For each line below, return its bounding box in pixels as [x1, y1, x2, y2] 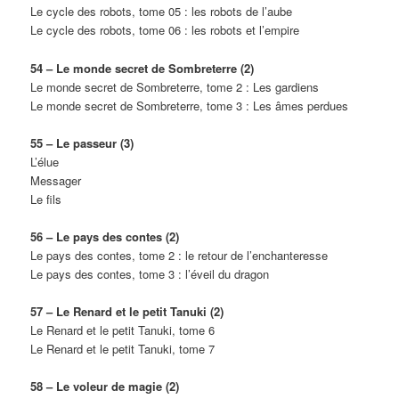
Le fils [30, 190, 62, 208]
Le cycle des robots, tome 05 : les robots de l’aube [30, 3, 293, 20]
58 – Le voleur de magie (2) [30, 378, 180, 395]
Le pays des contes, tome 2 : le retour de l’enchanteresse [30, 246, 329, 264]
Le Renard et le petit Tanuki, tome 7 [30, 339, 216, 357]
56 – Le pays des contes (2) [30, 227, 180, 245]
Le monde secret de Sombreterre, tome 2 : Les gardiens [30, 77, 320, 95]
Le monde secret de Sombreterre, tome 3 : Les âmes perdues [30, 96, 349, 114]
